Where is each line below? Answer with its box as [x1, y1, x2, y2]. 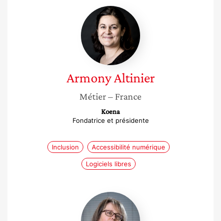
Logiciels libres [86, 160, 131, 168]
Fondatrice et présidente [72, 116, 149, 124]
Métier [79, 91, 106, 102]
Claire [110, 191, 132, 201]
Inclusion [52, 143, 79, 151]
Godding [110, 201, 142, 211]
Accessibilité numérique [92, 143, 165, 151]
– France [108, 91, 142, 102]
